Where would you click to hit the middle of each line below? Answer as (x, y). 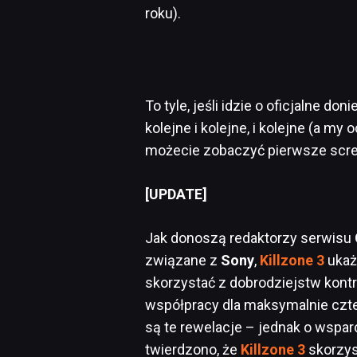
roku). (163, 13)
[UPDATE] (176, 194)
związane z (183, 260)
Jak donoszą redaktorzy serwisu (250, 237)
